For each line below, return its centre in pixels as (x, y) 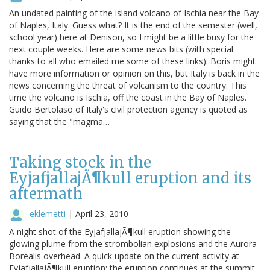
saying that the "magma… (59, 121)
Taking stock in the (80, 162)
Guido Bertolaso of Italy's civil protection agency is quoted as (128, 109)
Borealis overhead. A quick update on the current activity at (124, 256)
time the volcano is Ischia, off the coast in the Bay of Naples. (128, 97)
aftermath (46, 193)
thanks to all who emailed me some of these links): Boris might (132, 61)
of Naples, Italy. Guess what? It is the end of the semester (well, (133, 25)
